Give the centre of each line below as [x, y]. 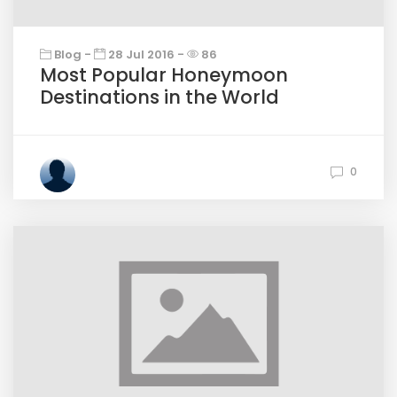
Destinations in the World [160, 97]
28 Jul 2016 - [146, 54]
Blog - [73, 54]
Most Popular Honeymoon [164, 75]
